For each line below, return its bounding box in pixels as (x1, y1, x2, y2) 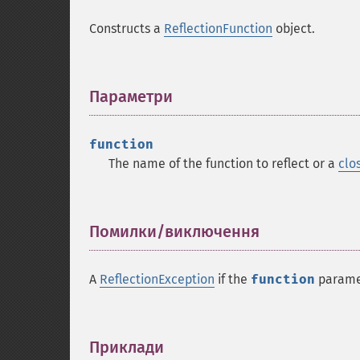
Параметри (89, 87, 173, 106)
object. (272, 21, 315, 36)
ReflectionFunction (164, 21, 272, 36)
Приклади (89, 337, 164, 357)
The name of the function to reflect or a (108, 156, 338, 171)
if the (215, 272, 251, 287)
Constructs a (89, 21, 164, 36)
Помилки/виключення (89, 222, 260, 241)
